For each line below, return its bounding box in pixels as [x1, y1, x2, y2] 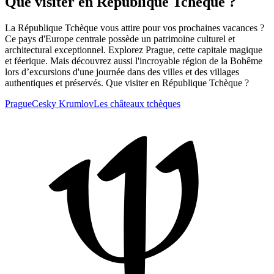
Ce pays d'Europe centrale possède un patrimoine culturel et [5, 33, 235, 44]
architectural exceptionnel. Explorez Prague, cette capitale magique [5, 44, 262, 55]
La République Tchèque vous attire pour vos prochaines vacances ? [5, 22, 264, 33]
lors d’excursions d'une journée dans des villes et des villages [5, 66, 239, 77]
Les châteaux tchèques [94, 98, 180, 109]
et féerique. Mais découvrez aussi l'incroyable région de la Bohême [5, 55, 262, 66]
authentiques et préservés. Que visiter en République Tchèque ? [5, 77, 249, 88]
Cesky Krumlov [32, 98, 94, 109]
